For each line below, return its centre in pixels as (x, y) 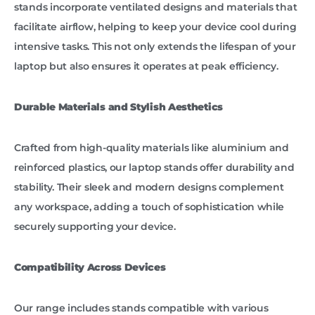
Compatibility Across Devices (90, 268)
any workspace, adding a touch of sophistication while (149, 207)
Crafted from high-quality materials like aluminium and (152, 148)
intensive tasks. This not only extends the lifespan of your (155, 47)
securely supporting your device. (95, 227)
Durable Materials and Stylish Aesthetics (118, 107)
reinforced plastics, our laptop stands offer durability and (154, 168)
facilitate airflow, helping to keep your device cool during (155, 27)
